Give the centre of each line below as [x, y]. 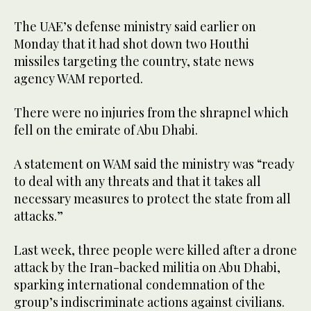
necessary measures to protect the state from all [152, 199]
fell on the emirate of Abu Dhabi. [106, 130]
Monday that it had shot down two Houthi [132, 44]
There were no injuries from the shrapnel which [151, 113]
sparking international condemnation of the [140, 285]
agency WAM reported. [78, 79]
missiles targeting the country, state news [134, 61]
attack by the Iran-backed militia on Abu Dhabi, [147, 268]
